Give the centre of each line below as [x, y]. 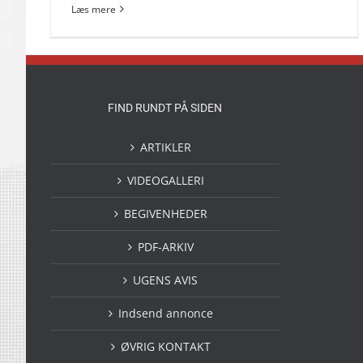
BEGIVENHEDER [165, 213]
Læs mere [94, 9]
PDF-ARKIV [165, 246]
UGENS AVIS [166, 280]
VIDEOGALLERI [165, 180]
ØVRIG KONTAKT [165, 346]
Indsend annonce [165, 313]
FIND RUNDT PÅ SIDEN [164, 107]
